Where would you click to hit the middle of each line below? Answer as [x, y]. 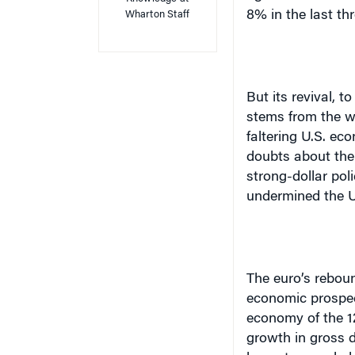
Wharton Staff [157, 15]
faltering [273, 138]
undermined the [297, 197]
